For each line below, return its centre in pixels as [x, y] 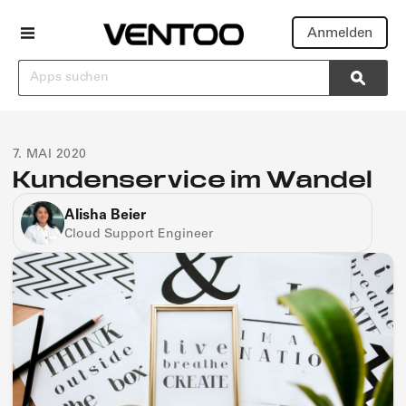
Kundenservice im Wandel [193, 179]
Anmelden [340, 34]
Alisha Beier [105, 216]
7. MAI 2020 [50, 155]
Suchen [43, 69]
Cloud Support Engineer [139, 235]
